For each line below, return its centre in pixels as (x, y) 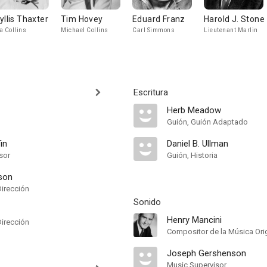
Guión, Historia (192, 155)
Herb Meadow (194, 110)
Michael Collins (85, 30)
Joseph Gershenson (207, 253)
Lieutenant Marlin (231, 30)
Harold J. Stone (234, 19)
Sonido (147, 202)
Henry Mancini (194, 220)
